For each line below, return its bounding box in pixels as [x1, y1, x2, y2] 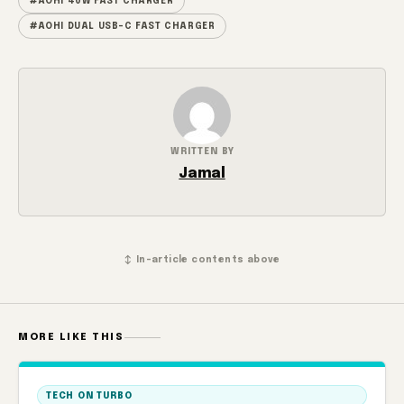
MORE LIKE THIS [18, 332, 124, 343]
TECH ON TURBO [46, 391, 133, 400]
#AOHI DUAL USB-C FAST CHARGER [30, 22, 216, 31]
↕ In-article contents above [124, 255, 280, 264]
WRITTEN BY [170, 147, 234, 156]
